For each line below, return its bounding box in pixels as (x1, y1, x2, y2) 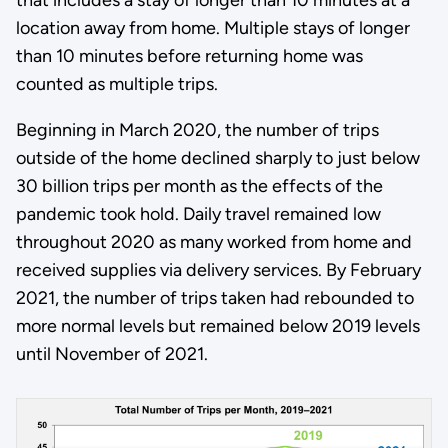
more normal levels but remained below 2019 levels (15, 314, 420, 337)
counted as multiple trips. (15, 72, 218, 95)
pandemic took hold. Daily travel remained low (15, 202, 381, 225)
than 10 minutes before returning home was (15, 44, 363, 67)
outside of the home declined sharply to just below (15, 146, 420, 169)
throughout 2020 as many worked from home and (15, 230, 412, 253)
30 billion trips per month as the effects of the (15, 174, 383, 197)
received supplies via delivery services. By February (15, 258, 421, 281)
